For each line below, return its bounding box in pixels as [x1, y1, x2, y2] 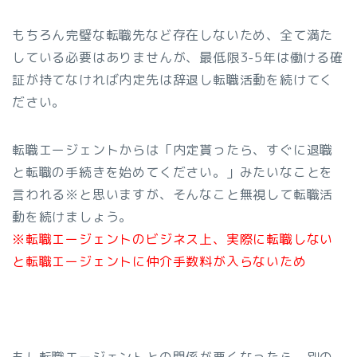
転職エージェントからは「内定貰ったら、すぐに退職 [12, 141, 334, 159]
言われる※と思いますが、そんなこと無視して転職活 [12, 186, 334, 204]
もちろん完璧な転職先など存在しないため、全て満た [12, 26, 334, 45]
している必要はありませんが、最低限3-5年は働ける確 [12, 49, 343, 67]
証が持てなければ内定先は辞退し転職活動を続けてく [12, 71, 334, 89]
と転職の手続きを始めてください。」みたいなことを [12, 163, 334, 182]
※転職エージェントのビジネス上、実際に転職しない [12, 230, 334, 249]
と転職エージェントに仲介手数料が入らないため [12, 253, 307, 271]
